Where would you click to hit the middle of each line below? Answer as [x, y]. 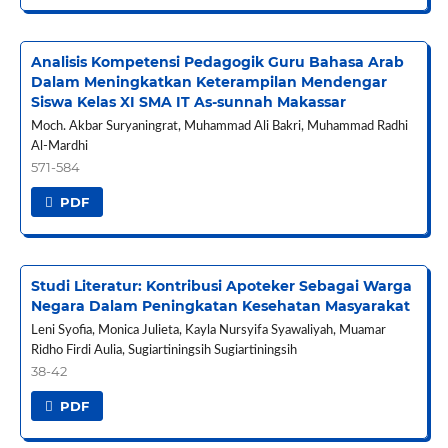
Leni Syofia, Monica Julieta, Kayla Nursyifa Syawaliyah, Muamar [208, 330]
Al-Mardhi [59, 146]
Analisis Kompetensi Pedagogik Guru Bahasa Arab [217, 62]
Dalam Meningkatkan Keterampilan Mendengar [208, 82]
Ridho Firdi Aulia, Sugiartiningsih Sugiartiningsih [163, 350]
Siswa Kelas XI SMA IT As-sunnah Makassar [188, 102]
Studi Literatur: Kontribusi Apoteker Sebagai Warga [221, 285]
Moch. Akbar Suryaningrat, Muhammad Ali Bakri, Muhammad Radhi [219, 126]
